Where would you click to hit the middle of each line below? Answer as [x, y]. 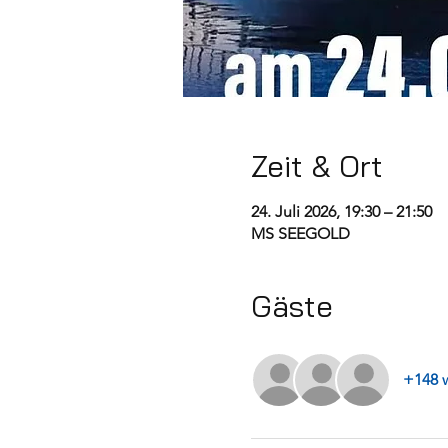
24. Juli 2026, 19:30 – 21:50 [341, 211]
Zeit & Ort [316, 166]
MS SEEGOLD [300, 233]
